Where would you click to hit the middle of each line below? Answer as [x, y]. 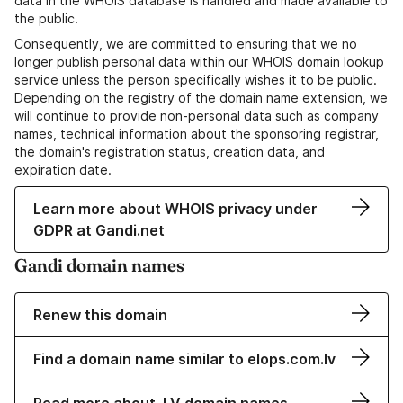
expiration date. [63, 170]
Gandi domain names [99, 265]
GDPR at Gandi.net [99, 231]
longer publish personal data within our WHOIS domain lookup [199, 62]
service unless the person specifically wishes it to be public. [196, 80]
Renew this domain [100, 315]
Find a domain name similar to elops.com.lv [184, 359]
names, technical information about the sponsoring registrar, [197, 134]
